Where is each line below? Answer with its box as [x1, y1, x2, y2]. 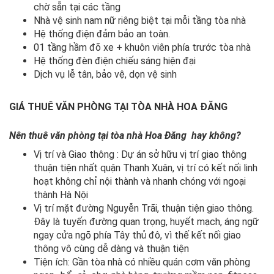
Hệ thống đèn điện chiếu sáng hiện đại [34, 54, 196, 67]
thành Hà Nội [34, 188, 88, 201]
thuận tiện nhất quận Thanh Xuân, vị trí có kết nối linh [34, 161, 257, 174]
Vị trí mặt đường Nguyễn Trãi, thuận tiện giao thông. [34, 202, 254, 214]
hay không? [189, 129, 241, 141]
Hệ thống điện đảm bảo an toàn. [34, 28, 170, 40]
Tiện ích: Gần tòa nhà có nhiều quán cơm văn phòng [34, 256, 250, 268]
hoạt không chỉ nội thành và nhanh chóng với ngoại [34, 175, 246, 187]
